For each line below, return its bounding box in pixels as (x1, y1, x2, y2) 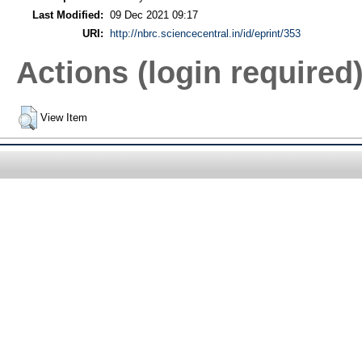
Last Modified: (32, 8, 103, 21)
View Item (40, 111, 87, 124)
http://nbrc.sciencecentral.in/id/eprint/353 (109, 27, 301, 40)
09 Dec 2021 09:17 (109, 8, 198, 21)
